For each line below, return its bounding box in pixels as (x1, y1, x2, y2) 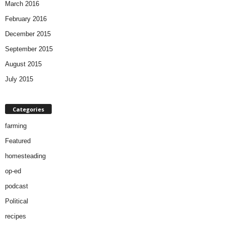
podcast (5, 182, 28, 190)
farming (5, 122, 27, 130)
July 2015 (5, 75, 33, 83)
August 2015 (5, 60, 42, 68)
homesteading (5, 152, 46, 160)
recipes (5, 212, 26, 220)
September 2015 (5, 45, 53, 53)
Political (5, 197, 28, 205)
